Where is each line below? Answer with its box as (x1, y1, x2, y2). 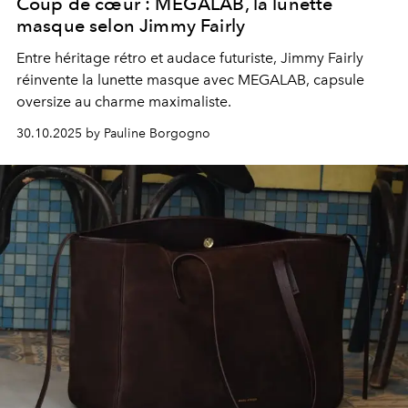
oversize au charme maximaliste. (16, 93, 231, 111)
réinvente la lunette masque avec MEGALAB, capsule (16, 71, 364, 89)
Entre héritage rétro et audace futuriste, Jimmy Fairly (16, 49, 363, 67)
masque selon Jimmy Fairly (16, 15, 246, 37)
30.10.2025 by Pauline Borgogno (16, 126, 210, 142)
